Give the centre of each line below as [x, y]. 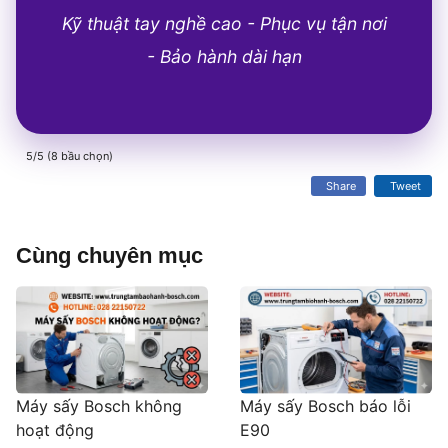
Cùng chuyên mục [109, 256]
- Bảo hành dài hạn [224, 57]
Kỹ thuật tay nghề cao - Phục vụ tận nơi [224, 24]
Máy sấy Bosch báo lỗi [325, 405]
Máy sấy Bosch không [99, 405]
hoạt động [55, 429]
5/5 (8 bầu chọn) [69, 156]
